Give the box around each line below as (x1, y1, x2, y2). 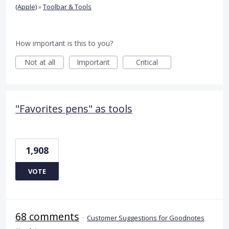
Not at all (24, 57, 55, 67)
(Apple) (15, 2, 37, 11)
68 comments (15, 209, 79, 223)
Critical (136, 57, 158, 67)
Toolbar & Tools (43, 2, 91, 11)
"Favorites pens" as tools (15, 101, 132, 116)
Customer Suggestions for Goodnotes (87, 213, 204, 222)
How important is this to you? (15, 38, 113, 48)
